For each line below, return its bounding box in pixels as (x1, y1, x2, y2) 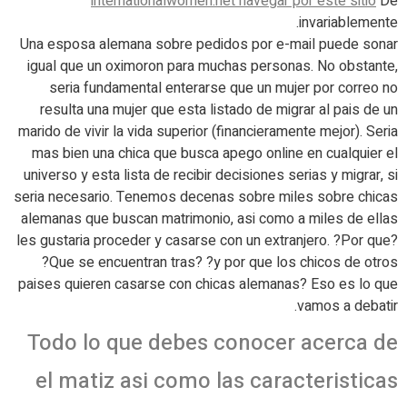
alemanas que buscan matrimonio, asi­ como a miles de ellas (21, 208, 398, 230)
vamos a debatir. (297, 295, 398, 317)
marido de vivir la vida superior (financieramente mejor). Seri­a (18, 121, 398, 143)
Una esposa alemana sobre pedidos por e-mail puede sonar (20, 34, 398, 55)
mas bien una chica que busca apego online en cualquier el (32, 143, 398, 164)
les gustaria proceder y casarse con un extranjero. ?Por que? (16, 230, 398, 252)
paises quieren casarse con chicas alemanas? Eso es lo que (18, 273, 398, 295)
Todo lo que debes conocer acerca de (27, 327, 398, 359)
